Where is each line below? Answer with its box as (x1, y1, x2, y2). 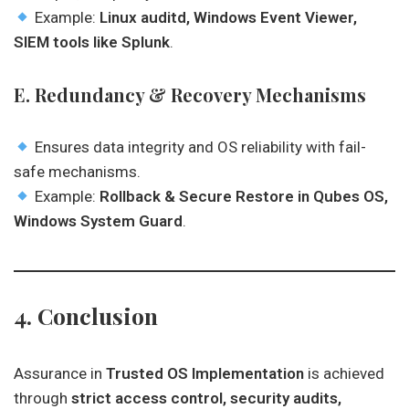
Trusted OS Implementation (106, 364, 304, 383)
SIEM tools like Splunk (14, 33, 170, 51)
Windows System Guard (14, 212, 183, 230)
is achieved (304, 364, 384, 383)
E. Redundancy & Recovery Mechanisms (14, 82, 366, 107)
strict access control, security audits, (71, 389, 341, 407)
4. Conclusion (14, 300, 158, 330)
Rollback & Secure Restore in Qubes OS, (100, 187, 389, 205)
